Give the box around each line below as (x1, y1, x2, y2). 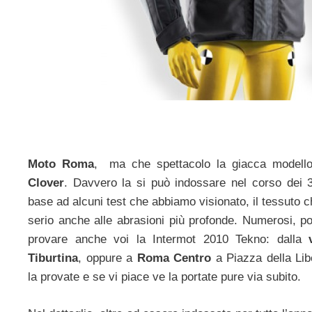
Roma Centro (136, 251, 212, 265)
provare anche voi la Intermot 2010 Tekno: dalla (28, 233, 309, 247)
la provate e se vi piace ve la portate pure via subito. (28, 270, 301, 284)
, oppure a (78, 251, 137, 265)
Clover (28, 176, 64, 190)
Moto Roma (28, 157, 94, 171)
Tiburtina (28, 251, 78, 265)
